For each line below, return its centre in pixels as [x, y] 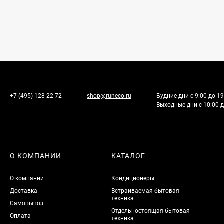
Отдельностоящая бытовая [151, 211]
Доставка [24, 191]
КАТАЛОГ [129, 156]
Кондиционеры [133, 178]
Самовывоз [27, 203]
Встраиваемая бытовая [146, 191]
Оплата [20, 216]
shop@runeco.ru [109, 96]
